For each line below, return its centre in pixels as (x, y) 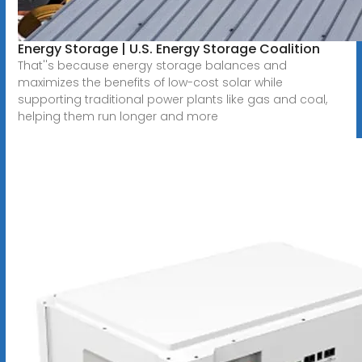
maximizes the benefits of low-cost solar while (150, 82)
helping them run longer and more (118, 116)
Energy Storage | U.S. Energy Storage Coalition (168, 48)
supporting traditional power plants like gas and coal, (172, 99)
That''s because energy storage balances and (152, 65)
